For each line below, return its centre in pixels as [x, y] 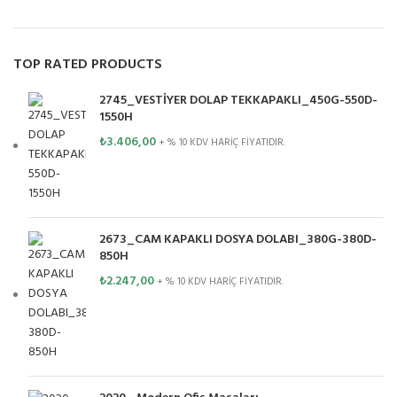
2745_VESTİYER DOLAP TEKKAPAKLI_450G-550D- [238, 100]
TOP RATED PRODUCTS [88, 64]
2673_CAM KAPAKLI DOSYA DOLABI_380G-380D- [238, 239]
